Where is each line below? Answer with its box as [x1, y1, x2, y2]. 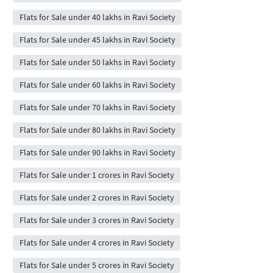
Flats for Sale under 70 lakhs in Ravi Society [19, 101, 175, 113]
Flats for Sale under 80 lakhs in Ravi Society [19, 124, 175, 135]
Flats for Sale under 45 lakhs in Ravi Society [19, 34, 175, 45]
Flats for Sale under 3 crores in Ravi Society [19, 214, 174, 225]
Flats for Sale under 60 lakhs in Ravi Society [19, 79, 175, 90]
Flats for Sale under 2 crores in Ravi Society [19, 191, 174, 203]
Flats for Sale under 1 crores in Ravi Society [19, 169, 174, 180]
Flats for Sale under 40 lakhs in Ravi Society [19, 11, 175, 23]
